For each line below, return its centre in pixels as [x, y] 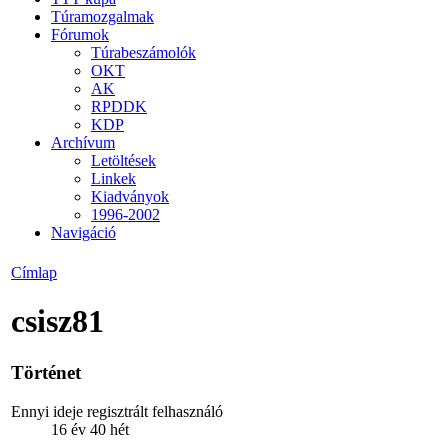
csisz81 [57, 321]
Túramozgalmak [102, 16]
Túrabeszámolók [143, 52]
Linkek [113, 178]
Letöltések [123, 160]
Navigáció [83, 232]
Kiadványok [130, 196]
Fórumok [80, 34]
